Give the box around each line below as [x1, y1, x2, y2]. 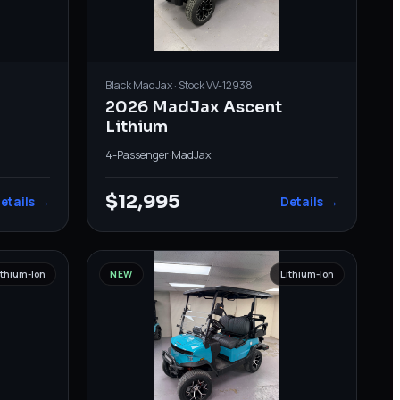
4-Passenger [105, 146, 170, 162]
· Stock [172, 77, 207, 93]
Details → [279, 193, 338, 210]
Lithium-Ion [279, 267, 334, 280]
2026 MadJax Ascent [105, 96, 283, 117]
